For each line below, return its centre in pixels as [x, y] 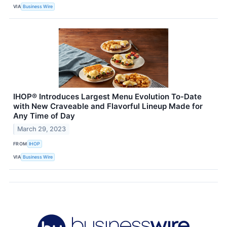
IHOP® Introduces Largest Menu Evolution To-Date [107, 97]
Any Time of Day [44, 116]
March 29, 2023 [42, 129]
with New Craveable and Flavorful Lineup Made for [108, 106]
